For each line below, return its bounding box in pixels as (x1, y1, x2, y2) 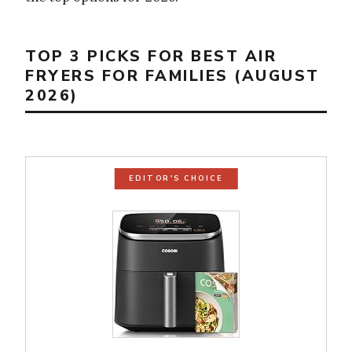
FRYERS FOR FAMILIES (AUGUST (25, 64, 320, 86)
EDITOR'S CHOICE (128, 174, 224, 184)
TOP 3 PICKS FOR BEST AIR (25, 45, 277, 67)
